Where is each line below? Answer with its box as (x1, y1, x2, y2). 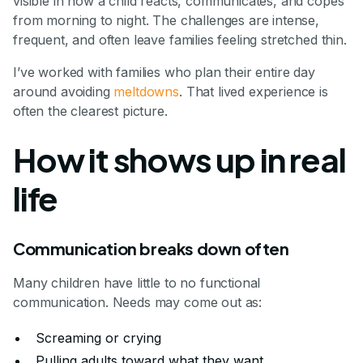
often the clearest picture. (13, 102, 168, 119)
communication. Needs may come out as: (13, 293, 263, 310)
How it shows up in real (13, 138, 346, 180)
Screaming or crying (36, 329, 161, 346)
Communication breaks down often (13, 237, 289, 258)
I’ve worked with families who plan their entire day (13, 63, 315, 80)
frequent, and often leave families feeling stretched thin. (13, 31, 347, 48)
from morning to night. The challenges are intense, (13, 11, 319, 28)
